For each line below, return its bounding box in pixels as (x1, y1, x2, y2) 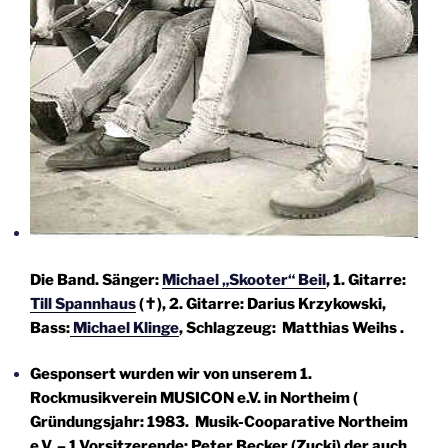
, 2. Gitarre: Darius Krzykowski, (162, 294, 386, 313)
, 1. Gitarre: (326, 270, 409, 289)
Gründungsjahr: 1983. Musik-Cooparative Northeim (30, 413, 408, 432)
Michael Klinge (70, 318, 179, 337)
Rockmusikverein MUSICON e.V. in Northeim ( (30, 389, 358, 408)
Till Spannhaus (30, 294, 136, 313)
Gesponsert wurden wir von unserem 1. (30, 365, 312, 384)
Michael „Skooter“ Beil (162, 270, 326, 289)
